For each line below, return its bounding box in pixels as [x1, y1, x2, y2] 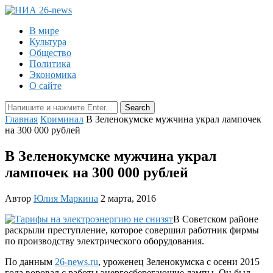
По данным [5, 256, 55, 267]
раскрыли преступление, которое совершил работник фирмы [5, 224, 259, 235]
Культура [29, 37, 66, 47]
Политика [29, 58, 71, 69]
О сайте [29, 80, 62, 91]
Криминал [40, 114, 83, 124]
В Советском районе [173, 213, 258, 224]
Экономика [29, 69, 76, 80]
